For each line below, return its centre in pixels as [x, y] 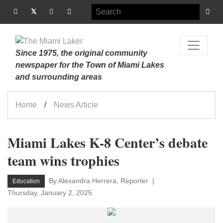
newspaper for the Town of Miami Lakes [90, 65]
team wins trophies [63, 161]
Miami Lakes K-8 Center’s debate [108, 143]
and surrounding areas [59, 77]
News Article [76, 105]
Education [26, 181]
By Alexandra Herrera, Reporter [100, 181]
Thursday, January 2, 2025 [50, 193]
